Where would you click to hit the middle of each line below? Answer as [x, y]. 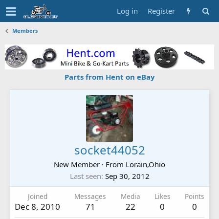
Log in [127, 11]
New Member [77, 164]
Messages [90, 196]
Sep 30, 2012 [127, 176]
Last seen [85, 176]
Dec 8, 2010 [37, 206]
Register [161, 11]
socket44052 [109, 150]
